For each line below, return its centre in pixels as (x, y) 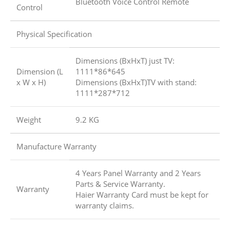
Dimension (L (40, 72)
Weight (29, 120)
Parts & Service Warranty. (120, 184)
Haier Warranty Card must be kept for (142, 195)
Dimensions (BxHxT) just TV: (125, 61)
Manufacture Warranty (56, 147)
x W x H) (31, 82)
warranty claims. (105, 206)
